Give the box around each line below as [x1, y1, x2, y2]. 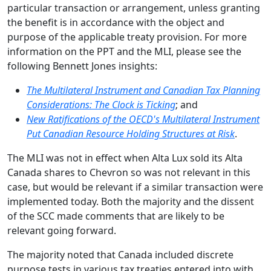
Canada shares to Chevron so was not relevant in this [7, 166, 250, 180]
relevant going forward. [7, 224, 116, 238]
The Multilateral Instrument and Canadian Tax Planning [27, 83, 260, 97]
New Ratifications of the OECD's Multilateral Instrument [27, 113, 260, 126]
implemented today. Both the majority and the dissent [7, 195, 254, 209]
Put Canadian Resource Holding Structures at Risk [27, 127, 235, 141]
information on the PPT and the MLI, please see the [7, 45, 241, 59]
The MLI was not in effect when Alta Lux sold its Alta [7, 151, 243, 165]
